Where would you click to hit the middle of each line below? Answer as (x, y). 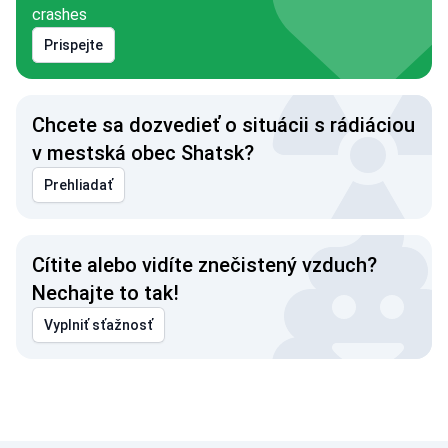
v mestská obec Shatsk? (143, 153)
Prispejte (73, 45)
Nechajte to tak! (105, 293)
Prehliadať (78, 185)
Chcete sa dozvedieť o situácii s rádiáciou (223, 125)
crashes (59, 14)
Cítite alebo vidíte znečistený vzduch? (204, 265)
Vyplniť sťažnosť (98, 325)
